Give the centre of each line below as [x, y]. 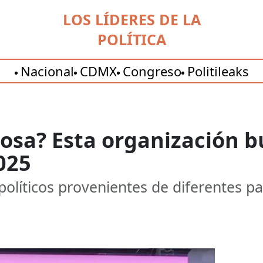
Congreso [152, 71]
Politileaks [218, 71]
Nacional [47, 71]
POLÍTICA [131, 39]
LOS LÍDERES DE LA [131, 19]
